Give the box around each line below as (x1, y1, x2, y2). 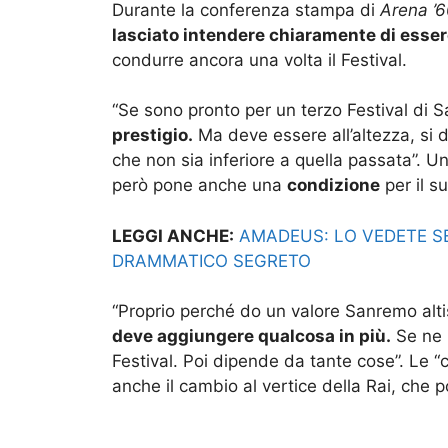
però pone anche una (112, 175, 287, 196)
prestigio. (112, 125, 193, 146)
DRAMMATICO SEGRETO (112, 250, 311, 271)
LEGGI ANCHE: (112, 225, 234, 246)
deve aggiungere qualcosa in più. (112, 326, 391, 347)
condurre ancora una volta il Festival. (112, 49, 407, 70)
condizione (287, 175, 380, 196)
